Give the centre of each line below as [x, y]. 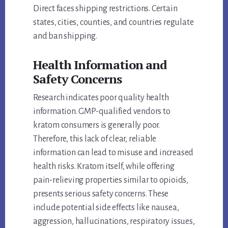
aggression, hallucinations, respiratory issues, [114, 221]
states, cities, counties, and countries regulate [113, 22]
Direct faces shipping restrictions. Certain [105, 8]
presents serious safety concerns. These [101, 194]
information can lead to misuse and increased [113, 152]
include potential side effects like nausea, [106, 207]
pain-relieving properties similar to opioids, [111, 180]
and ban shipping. [65, 36]
